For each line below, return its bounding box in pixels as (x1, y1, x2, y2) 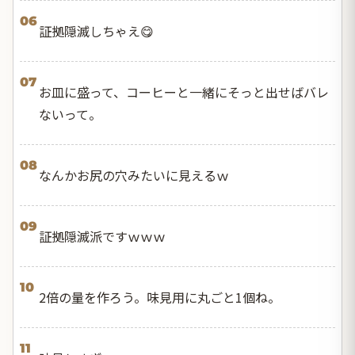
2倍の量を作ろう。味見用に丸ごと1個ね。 (39, 288, 281, 307)
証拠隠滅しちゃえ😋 (39, 21, 154, 41)
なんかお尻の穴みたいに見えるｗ (39, 166, 229, 185)
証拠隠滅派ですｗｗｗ (39, 227, 166, 246)
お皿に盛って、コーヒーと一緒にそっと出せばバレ (39, 82, 329, 102)
